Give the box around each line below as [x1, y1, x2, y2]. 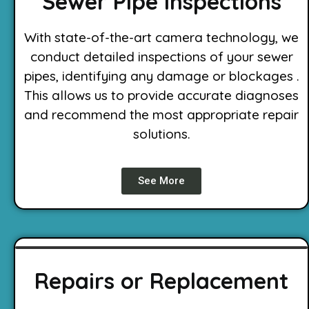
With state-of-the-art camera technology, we [24, 29, 299, 46]
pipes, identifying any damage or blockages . [23, 68, 299, 85]
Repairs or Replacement [34, 266, 288, 295]
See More [138, 174, 185, 187]
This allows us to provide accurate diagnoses [24, 87, 299, 104]
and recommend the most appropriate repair [24, 106, 299, 123]
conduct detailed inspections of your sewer [30, 48, 293, 66]
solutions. [132, 126, 190, 143]
